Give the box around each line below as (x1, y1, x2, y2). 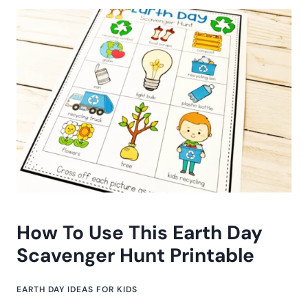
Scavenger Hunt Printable (16, 242, 254, 268)
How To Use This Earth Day (16, 219, 263, 245)
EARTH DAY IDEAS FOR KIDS (16, 283, 137, 295)
